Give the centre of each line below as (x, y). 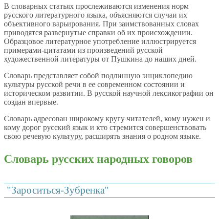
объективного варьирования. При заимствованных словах (101, 24)
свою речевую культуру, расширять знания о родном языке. (102, 136)
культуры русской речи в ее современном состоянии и (94, 85)
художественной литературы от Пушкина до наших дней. (101, 59)
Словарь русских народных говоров (98, 159)
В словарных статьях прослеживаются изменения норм (96, 6)
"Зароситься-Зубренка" (58, 190)
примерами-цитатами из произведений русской (83, 50)
